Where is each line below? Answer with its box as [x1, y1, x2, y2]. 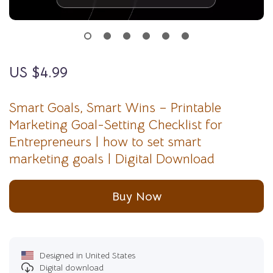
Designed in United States [40, 250, 135, 261]
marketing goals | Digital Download [9, 151, 214, 167]
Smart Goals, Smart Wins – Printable [9, 99, 221, 116]
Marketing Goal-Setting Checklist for [9, 116, 222, 133]
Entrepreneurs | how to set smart [9, 133, 201, 150]
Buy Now [112, 188, 161, 204]
